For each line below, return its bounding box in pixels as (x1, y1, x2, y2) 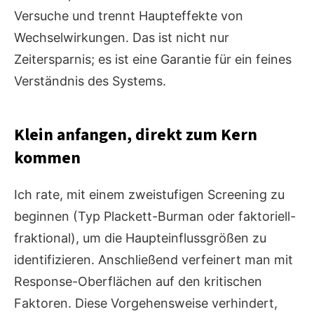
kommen (14, 146, 81, 171)
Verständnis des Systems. (14, 74, 166, 89)
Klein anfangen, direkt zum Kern (14, 123, 257, 148)
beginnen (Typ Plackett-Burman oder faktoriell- (14, 209, 296, 224)
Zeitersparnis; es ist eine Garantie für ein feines (14, 52, 292, 67)
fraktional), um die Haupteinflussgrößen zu (14, 231, 266, 246)
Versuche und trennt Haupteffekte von (14, 8, 243, 24)
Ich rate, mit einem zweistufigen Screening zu (14, 187, 285, 203)
